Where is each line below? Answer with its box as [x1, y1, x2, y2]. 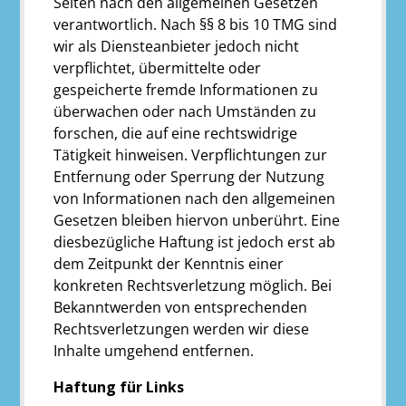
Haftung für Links [53, 376, 185, 397]
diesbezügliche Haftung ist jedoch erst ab [53, 231, 336, 252]
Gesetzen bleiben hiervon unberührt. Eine [53, 209, 341, 230]
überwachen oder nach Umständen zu [53, 101, 317, 121]
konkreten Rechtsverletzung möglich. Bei [53, 275, 333, 295]
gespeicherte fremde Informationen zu [53, 79, 319, 100]
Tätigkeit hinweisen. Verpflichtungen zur [53, 144, 328, 165]
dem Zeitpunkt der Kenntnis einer [53, 253, 285, 274]
